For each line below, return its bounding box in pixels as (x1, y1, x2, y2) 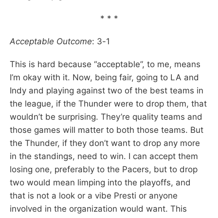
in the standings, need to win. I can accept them (10, 151, 198, 161)
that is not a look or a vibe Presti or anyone (10, 190, 178, 200)
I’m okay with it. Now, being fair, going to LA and (10, 72, 199, 82)
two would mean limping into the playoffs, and (10, 177, 191, 187)
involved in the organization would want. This (10, 203, 187, 214)
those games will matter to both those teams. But (10, 125, 203, 135)
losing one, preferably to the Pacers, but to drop (10, 164, 198, 174)
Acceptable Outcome (10, 36, 92, 46)
